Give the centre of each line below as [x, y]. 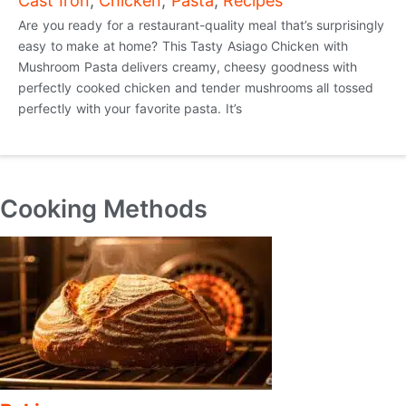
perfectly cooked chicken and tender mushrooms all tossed [196, 88]
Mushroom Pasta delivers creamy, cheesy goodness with [188, 67]
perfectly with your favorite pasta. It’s [130, 109]
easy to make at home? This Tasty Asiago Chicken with [183, 46]
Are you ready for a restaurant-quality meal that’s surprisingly [201, 25]
